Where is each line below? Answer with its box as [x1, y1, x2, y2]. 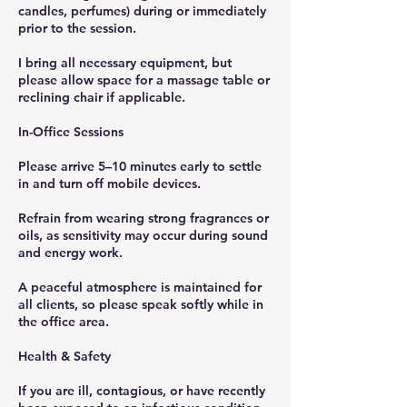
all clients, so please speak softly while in [18, 295, 263, 313]
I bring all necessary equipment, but [18, 54, 232, 71]
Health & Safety [18, 347, 111, 364]
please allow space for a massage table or [18, 71, 270, 88]
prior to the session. [18, 19, 136, 36]
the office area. [18, 313, 109, 330]
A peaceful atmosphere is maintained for [18, 278, 262, 295]
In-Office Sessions [18, 123, 124, 140]
